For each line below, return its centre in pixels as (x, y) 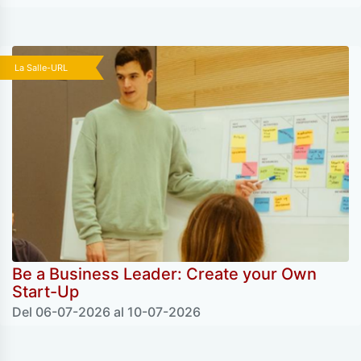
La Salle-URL (41, 68)
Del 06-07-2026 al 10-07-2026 (106, 311)
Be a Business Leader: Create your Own (164, 274)
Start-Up (46, 291)
